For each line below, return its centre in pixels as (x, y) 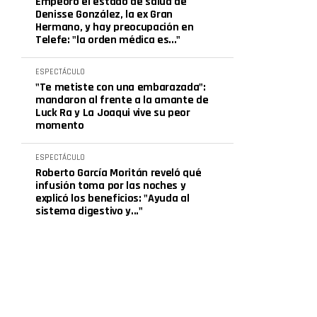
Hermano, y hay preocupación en (115, 27)
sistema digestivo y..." (89, 211)
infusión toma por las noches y (111, 186)
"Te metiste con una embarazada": (121, 87)
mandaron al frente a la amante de (122, 100)
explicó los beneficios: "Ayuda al (113, 198)
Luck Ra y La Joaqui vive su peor (113, 113)
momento (60, 126)
